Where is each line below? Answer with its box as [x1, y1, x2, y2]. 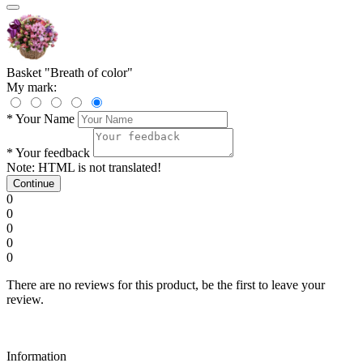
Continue [13, 177, 54, 190]
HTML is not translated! [35, 160, 161, 174]
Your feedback [15, 145, 90, 160]
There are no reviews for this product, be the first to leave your [6, 277, 325, 292]
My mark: [6, 79, 57, 94]
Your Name [15, 111, 75, 126]
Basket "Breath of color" [6, 65, 133, 79]
